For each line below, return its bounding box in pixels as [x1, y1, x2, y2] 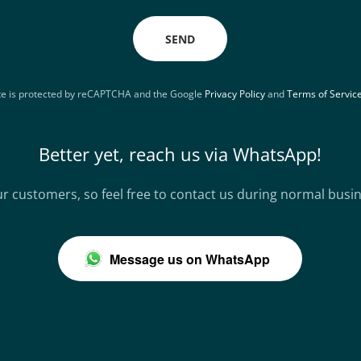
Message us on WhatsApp [110, 249, 271, 268]
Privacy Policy [204, 87, 265, 101]
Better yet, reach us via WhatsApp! [39, 142, 322, 166]
